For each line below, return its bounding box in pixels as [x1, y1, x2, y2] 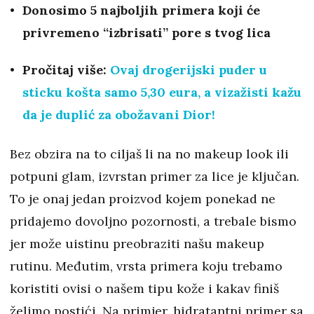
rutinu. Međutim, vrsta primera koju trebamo [10, 258, 282, 275]
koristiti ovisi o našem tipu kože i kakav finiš [10, 280, 279, 297]
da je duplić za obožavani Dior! [22, 107, 215, 123]
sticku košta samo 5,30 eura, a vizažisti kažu [22, 84, 301, 101]
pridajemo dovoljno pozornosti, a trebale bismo [10, 213, 296, 230]
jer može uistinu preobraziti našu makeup [10, 235, 264, 252]
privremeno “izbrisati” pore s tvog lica [22, 25, 271, 41]
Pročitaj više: [22, 62, 110, 78]
